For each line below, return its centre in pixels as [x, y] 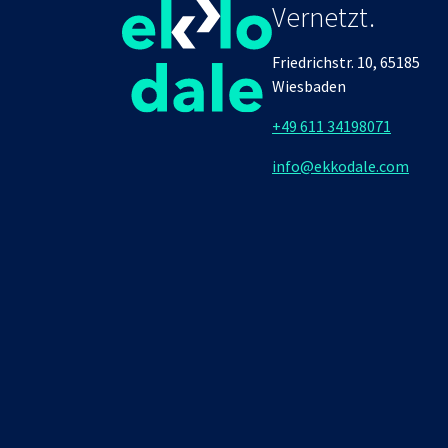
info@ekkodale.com [340, 165]
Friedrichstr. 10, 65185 [346, 61]
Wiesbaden [309, 85]
